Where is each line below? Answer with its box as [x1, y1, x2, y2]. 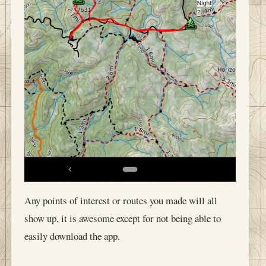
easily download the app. [24, 229, 120, 243]
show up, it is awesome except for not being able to [24, 211, 221, 225]
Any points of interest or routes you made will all [24, 193, 217, 207]
